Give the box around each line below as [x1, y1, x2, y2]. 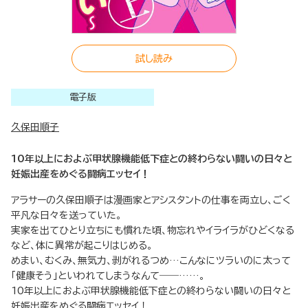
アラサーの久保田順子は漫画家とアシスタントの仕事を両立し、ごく [11, 195, 291, 206]
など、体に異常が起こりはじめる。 [11, 241, 153, 251]
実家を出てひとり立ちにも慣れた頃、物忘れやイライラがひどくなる [11, 225, 294, 236]
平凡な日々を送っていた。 [11, 210, 122, 221]
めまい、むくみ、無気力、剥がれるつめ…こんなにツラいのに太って [11, 256, 291, 266]
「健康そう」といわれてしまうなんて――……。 [11, 271, 205, 281]
